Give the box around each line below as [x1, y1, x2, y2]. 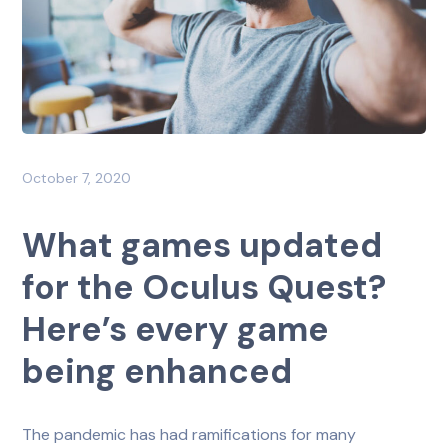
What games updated [22, 222, 383, 268]
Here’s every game [22, 306, 330, 352]
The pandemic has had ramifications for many [22, 423, 357, 445]
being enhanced [22, 348, 293, 394]
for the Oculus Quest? [22, 264, 387, 310]
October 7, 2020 [22, 168, 132, 187]
